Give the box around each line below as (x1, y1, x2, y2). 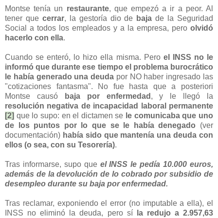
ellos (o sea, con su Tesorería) (5, 141, 115, 149)
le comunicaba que (123, 111, 199, 120)
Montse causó (5, 92, 65, 101)
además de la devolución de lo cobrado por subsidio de (5, 170, 213, 179)
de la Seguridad (152, 14, 214, 23)
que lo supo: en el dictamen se (14, 111, 124, 120)
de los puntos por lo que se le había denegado (5, 121, 196, 130)
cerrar (42, 14, 64, 23)
